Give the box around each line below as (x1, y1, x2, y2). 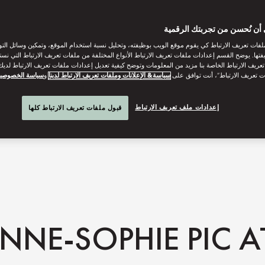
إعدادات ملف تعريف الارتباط (135, 103, 219, 111)
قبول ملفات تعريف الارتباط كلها (28, 104, 122, 112)
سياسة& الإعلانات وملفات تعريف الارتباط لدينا (49, 72, 170, 79)
